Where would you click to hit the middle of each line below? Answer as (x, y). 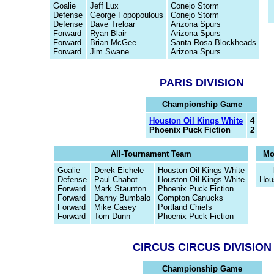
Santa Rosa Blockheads (213, 43)
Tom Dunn (112, 216)
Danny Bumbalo (122, 198)
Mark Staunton (120, 189)
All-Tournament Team (151, 154)
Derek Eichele (119, 170)
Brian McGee (113, 43)
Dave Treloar (113, 24)
